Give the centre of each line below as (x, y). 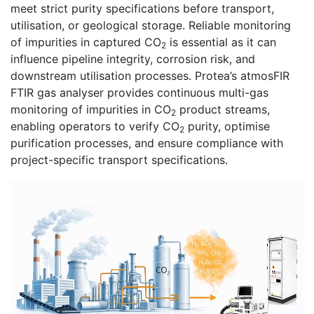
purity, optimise (227, 127)
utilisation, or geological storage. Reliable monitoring (151, 26)
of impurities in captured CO (86, 42)
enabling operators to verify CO (95, 127)
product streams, (223, 110)
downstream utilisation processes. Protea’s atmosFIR (150, 76)
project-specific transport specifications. (119, 160)
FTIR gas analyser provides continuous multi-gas (139, 93)
